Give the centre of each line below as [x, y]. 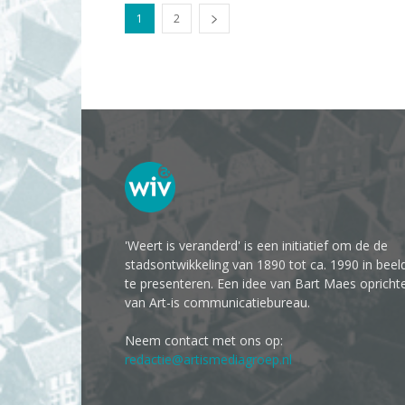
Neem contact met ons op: [204, 340]
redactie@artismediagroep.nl [208, 359]
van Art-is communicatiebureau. [217, 302]
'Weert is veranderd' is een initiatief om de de [256, 245]
